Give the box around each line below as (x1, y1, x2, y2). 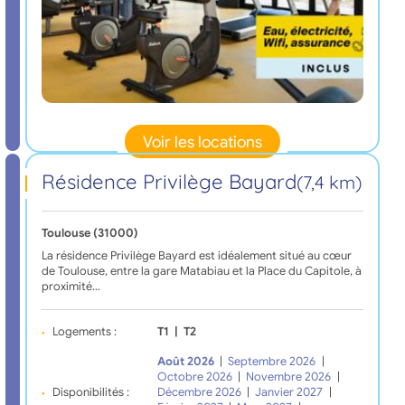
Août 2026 (156, 354, 214, 370)
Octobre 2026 (156, 370, 232, 385)
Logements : (52, 325, 117, 340)
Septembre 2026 (228, 354, 316, 370)
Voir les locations (143, 131, 262, 152)
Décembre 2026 (156, 385, 241, 400)
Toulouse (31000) (41, 226, 138, 241)
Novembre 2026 (246, 370, 332, 385)
